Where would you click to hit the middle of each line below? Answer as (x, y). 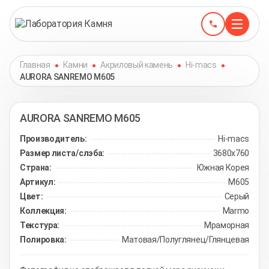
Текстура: (40, 225)
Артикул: (38, 182)
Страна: (36, 168)
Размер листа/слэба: (62, 153)
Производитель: (53, 139)
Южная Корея (223, 168)
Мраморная (226, 225)
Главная (35, 65)
